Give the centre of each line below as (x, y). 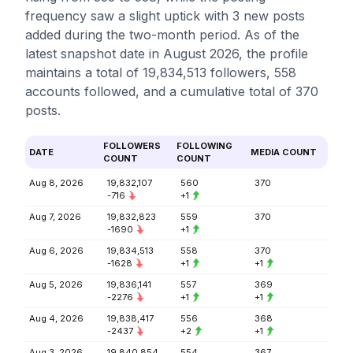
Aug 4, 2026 (56, 318)
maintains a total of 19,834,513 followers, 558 (161, 72)
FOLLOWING (204, 146)
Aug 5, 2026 (56, 284)
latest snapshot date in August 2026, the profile (167, 54)
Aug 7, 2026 (55, 217)
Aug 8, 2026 (56, 183)
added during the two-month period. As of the (162, 35)
